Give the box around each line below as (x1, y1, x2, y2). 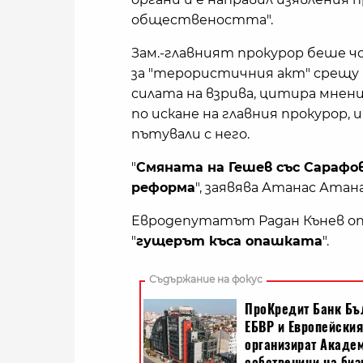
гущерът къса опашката (136, 233, 322, 250)
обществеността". (131, 12, 273, 28)
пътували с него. (131, 126, 250, 143)
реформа (131, 180, 195, 196)
